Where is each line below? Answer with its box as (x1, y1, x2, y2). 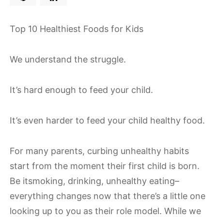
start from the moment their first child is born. (10, 161, 200, 171)
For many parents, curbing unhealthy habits (10, 146, 189, 156)
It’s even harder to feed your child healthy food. (10, 115, 205, 125)
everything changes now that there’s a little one (10, 191, 205, 201)
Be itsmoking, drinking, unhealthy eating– (10, 176, 179, 186)
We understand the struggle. (10, 54, 126, 64)
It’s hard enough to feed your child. (10, 85, 153, 95)
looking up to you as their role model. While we (10, 206, 201, 216)
